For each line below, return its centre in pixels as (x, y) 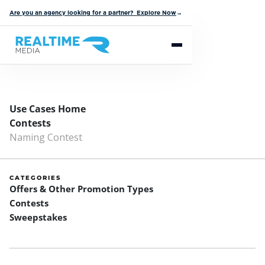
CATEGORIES (35, 178)
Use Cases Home (48, 109)
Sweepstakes (38, 217)
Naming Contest (46, 137)
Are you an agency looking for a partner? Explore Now (93, 12)
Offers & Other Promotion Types (81, 189)
